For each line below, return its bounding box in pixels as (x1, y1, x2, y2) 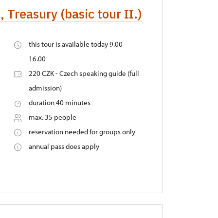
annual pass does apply (28, 142, 99, 151)
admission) (28, 83, 62, 92)
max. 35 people (28, 112, 76, 122)
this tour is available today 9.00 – (28, 39, 128, 49)
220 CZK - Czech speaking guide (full (28, 69, 139, 78)
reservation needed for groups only (28, 127, 135, 136)
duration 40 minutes (28, 98, 91, 107)
